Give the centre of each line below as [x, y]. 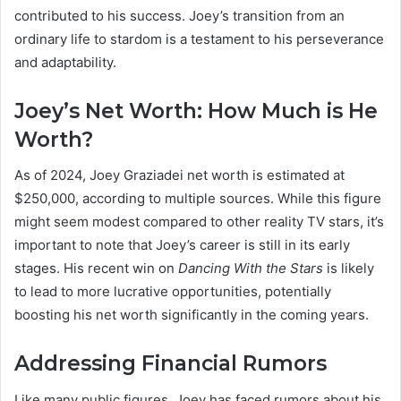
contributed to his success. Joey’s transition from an [179, 15]
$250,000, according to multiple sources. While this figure [198, 199]
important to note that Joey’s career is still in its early [182, 245]
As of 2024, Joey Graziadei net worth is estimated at [179, 175]
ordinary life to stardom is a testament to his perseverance [199, 38]
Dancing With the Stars [251, 269]
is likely [349, 269]
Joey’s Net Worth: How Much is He [196, 111]
